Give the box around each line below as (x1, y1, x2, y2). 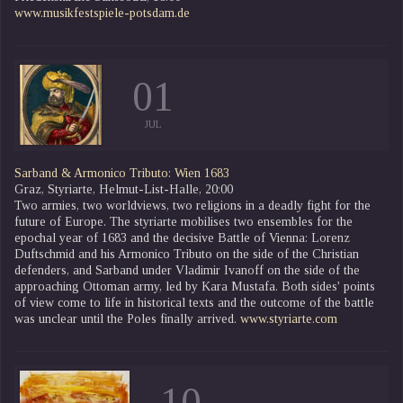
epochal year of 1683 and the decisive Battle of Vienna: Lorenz (14, 230, 350, 245)
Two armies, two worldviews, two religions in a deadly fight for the (14, 198, 371, 212)
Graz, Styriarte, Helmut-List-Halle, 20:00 (14, 182, 233, 196)
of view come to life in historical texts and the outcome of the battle (14, 295, 374, 309)
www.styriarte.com (240, 311, 337, 326)
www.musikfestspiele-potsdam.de (14, 5, 190, 20)
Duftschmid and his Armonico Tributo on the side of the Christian (14, 246, 359, 261)
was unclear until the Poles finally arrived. (14, 311, 240, 326)
